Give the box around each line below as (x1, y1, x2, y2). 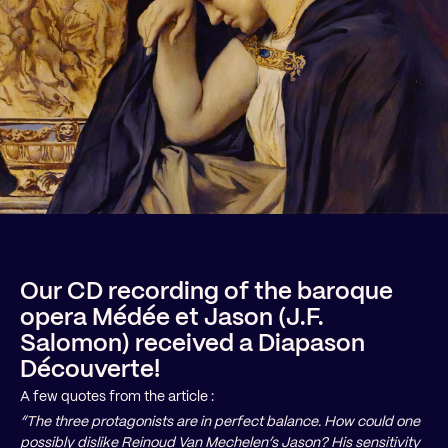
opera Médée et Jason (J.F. (20, 301, 324, 332)
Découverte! (20, 353, 160, 384)
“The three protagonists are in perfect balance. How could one (20, 412, 420, 430)
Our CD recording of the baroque (20, 275, 393, 306)
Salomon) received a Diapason (20, 327, 365, 358)
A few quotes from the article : (20, 387, 214, 405)
